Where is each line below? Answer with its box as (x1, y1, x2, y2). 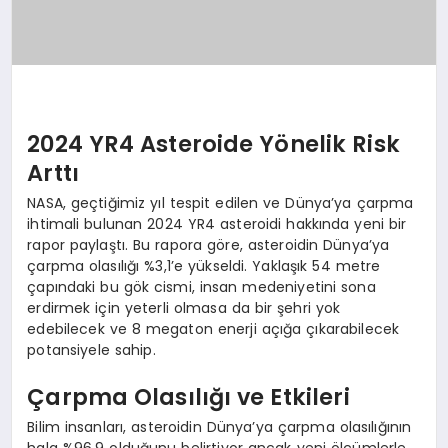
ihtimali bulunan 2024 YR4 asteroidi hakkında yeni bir (27, 213, 407, 234)
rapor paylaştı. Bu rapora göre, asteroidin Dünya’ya (27, 234, 390, 255)
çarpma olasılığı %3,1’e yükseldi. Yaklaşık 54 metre (27, 255, 381, 276)
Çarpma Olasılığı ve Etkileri (27, 381, 350, 414)
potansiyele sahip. (27, 339, 156, 360)
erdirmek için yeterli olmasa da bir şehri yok (27, 297, 341, 318)
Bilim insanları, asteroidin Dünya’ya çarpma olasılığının (27, 416, 412, 437)
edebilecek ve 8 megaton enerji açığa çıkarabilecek (27, 318, 400, 339)
